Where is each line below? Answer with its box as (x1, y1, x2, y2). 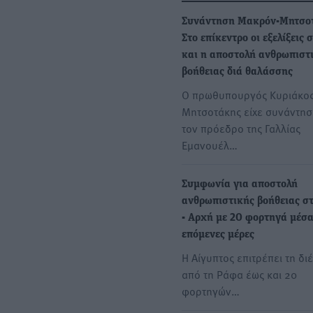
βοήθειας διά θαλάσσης (182, 66, 293, 78)
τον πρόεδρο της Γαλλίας (182, 120, 300, 136)
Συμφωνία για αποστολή (182, 179, 298, 191)
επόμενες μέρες (182, 229, 254, 241)
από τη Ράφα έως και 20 (182, 266, 297, 282)
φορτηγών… (182, 283, 240, 299)
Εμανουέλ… (182, 137, 238, 153)
